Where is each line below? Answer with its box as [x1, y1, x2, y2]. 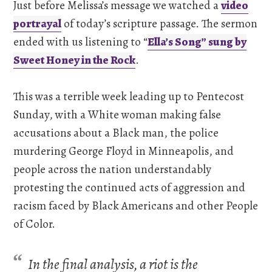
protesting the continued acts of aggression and [13, 180, 246, 195]
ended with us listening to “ [13, 34, 148, 50]
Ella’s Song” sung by [148, 34, 247, 50]
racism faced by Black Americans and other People [13, 198, 259, 214]
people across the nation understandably [13, 161, 212, 177]
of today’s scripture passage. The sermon [61, 16, 258, 32]
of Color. [13, 216, 56, 232]
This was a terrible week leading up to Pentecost [13, 89, 245, 104]
